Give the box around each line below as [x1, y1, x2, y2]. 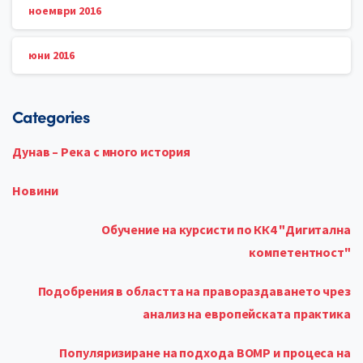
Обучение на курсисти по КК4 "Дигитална [100, 221, 351, 238]
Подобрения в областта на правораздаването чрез [37, 283, 351, 300]
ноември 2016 [28, 3, 101, 19]
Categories [12, 105, 89, 129]
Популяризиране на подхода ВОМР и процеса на [59, 344, 351, 361]
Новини [12, 182, 58, 199]
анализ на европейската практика [143, 305, 351, 322]
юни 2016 [28, 48, 75, 63]
